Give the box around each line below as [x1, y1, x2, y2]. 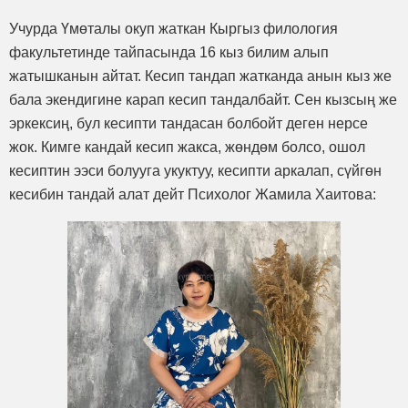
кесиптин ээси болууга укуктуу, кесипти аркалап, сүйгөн [9, 162, 382, 178]
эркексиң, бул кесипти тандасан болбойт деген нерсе [9, 115, 368, 131]
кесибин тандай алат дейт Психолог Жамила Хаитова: [9, 186, 376, 202]
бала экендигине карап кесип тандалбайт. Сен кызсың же [9, 91, 397, 107]
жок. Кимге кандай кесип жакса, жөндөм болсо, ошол [9, 138, 365, 155]
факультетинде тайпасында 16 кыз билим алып [9, 44, 329, 60]
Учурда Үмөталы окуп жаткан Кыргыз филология [9, 20, 338, 36]
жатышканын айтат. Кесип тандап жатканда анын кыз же [9, 67, 392, 84]
